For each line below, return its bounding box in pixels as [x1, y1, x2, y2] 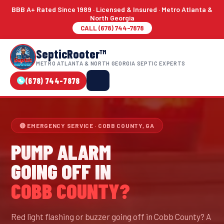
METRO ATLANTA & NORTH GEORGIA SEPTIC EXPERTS [36, 59, 186, 66]
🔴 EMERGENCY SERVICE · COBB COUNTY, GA [19, 122, 154, 129]
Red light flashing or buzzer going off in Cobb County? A [11, 211, 211, 221]
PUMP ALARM [11, 139, 111, 164]
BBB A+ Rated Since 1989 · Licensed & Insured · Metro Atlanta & [11, 5, 212, 13]
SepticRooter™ [36, 46, 106, 61]
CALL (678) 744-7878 [80, 24, 144, 32]
